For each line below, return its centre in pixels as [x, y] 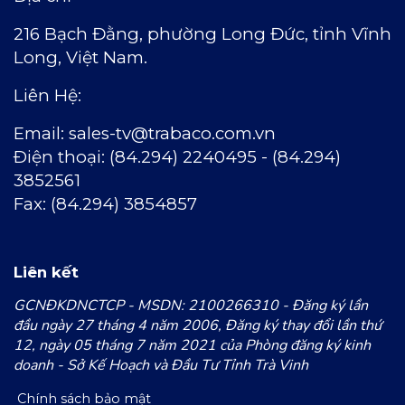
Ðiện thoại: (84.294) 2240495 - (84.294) [177, 156]
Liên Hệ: [47, 95]
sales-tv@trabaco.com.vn [172, 133]
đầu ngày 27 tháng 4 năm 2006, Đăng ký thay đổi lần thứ [198, 325]
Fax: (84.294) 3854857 [105, 203]
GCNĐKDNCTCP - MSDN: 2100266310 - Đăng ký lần [191, 305]
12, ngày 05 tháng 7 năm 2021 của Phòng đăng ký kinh [192, 345]
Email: [41, 133]
